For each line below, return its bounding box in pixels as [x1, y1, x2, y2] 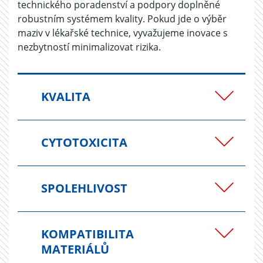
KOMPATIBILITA [41, 225, 134, 242]
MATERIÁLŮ [41, 241, 109, 257]
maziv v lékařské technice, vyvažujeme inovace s [18, 26, 228, 39]
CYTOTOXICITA [41, 134, 127, 150]
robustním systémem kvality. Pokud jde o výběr [18, 12, 227, 25]
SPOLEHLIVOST [41, 180, 127, 196]
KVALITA [41, 88, 90, 104]
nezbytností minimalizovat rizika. [18, 40, 161, 53]
